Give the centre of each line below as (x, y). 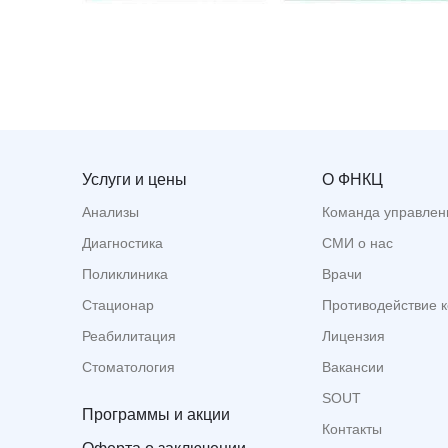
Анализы (110, 212)
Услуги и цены (134, 180)
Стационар (118, 305)
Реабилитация (129, 336)
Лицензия (353, 336)
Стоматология (128, 367)
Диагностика (122, 243)
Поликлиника (125, 274)
